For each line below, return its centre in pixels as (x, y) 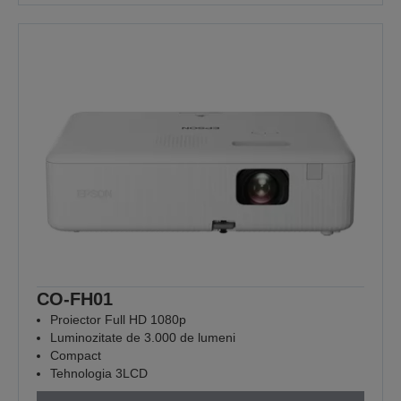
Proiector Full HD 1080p (118, 319)
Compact (76, 355)
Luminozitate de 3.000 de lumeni (143, 337)
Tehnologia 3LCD (99, 373)
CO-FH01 (75, 299)
